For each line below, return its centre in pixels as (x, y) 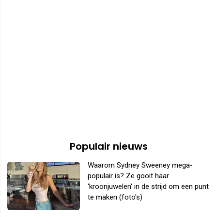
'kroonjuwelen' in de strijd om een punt (148, 187)
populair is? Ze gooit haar (128, 176)
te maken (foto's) (115, 197)
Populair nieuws (108, 147)
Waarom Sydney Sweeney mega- (140, 165)
